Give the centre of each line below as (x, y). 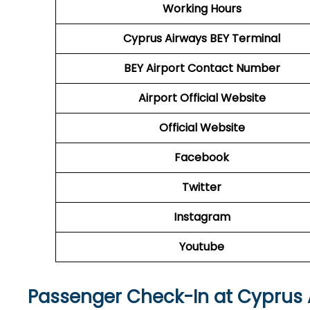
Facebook (202, 157)
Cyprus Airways (165, 38)
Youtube (202, 247)
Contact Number (232, 68)
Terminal (256, 38)
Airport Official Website (202, 98)
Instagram (202, 217)
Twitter (202, 187)
